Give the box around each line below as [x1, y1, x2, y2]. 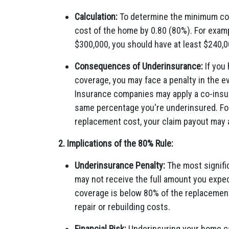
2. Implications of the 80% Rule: [58, 138, 173, 149]
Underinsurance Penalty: [75, 160, 165, 171]
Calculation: [75, 11, 118, 22]
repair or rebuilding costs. [75, 201, 170, 212]
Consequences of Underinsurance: [75, 61, 203, 72]
